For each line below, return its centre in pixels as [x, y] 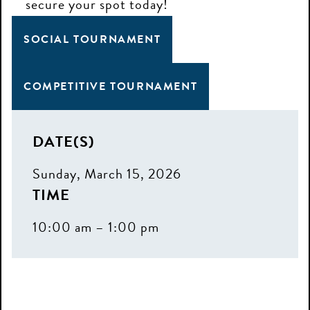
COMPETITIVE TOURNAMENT [111, 86]
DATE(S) [64, 142]
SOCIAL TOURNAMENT [92, 39]
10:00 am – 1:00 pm [96, 227]
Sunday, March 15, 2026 [107, 174]
